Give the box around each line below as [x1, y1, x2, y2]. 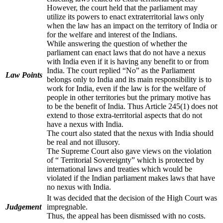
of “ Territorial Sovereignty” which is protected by [47, 155, 204, 164]
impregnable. [47, 202, 88, 211]
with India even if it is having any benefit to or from [47, 57, 209, 66]
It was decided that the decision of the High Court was [47, 193, 217, 202]
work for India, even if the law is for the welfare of [47, 84, 206, 93]
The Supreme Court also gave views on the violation [47, 146, 212, 155]
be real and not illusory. [47, 137, 122, 146]
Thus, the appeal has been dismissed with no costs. [47, 211, 206, 220]
